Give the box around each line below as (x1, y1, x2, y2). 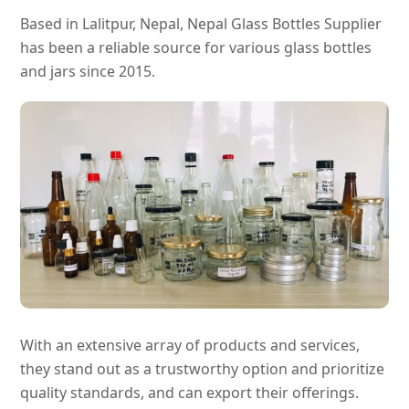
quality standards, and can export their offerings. (20, 382, 360, 403)
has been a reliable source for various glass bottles (20, 37, 372, 58)
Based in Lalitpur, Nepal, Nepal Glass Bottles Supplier (20, 13, 383, 34)
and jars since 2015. (20, 60, 160, 81)
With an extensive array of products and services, (20, 334, 361, 355)
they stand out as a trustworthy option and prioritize (20, 358, 385, 379)
